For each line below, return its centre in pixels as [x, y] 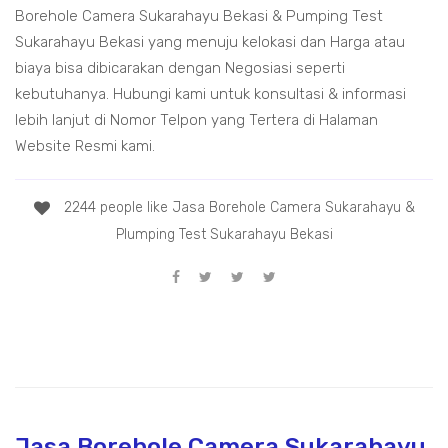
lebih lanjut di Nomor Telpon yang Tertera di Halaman [196, 120]
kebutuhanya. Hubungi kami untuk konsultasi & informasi [210, 94]
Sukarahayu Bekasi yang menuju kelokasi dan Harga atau [210, 42]
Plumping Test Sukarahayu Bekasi [224, 234]
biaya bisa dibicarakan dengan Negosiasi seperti [180, 68]
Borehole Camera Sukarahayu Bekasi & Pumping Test [199, 16]
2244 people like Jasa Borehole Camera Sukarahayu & [237, 208]
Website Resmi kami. [85, 146]
